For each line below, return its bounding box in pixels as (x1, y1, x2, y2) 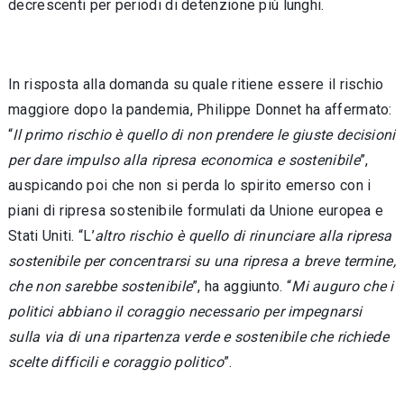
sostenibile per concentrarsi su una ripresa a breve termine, (8, 252, 396, 270)
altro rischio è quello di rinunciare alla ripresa (94, 227, 392, 244)
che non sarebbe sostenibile (8, 278, 193, 295)
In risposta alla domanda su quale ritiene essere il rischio (8, 76, 384, 93)
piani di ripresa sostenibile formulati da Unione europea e (8, 202, 384, 219)
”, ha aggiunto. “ (192, 278, 292, 295)
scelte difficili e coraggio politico (8, 353, 224, 371)
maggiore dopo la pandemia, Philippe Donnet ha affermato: (8, 101, 392, 118)
